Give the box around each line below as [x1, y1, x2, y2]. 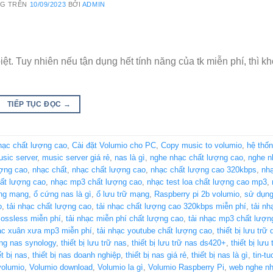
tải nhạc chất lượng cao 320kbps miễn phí [96, 202, 246, 211]
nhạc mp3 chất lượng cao [51, 177, 142, 187]
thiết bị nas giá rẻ [126, 250, 186, 260]
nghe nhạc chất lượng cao [150, 153, 243, 163]
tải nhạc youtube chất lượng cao [97, 226, 212, 236]
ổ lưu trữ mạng [96, 190, 149, 199]
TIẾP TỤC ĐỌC [7, 99, 63, 108]
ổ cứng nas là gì [34, 190, 91, 199]
